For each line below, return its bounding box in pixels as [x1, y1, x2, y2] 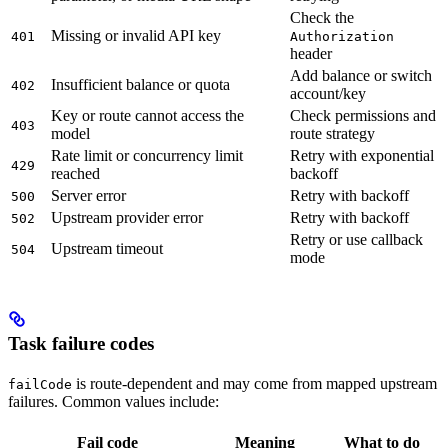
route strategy [290, 124, 375, 142]
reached [51, 164, 100, 182]
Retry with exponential [290, 146, 434, 164]
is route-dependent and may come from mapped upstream [72, 375, 437, 393]
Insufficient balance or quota [51, 75, 230, 93]
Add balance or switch [290, 66, 432, 84]
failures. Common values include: [8, 393, 219, 411]
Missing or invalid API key [51, 26, 221, 44]
